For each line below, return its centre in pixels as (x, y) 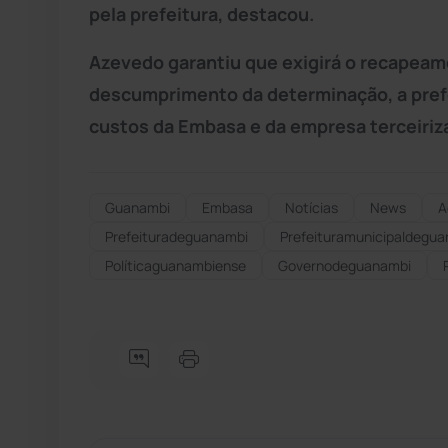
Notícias (311, 207)
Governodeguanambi (344, 265)
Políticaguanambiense (175, 265)
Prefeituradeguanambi (176, 236)
